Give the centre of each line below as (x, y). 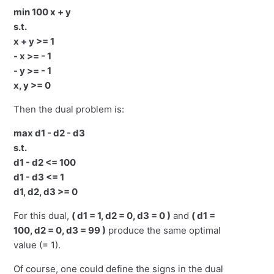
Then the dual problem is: (69, 109)
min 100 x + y (43, 12)
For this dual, (43, 216)
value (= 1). (37, 245)
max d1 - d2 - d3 (50, 133)
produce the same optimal (164, 231)
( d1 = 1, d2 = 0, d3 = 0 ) (121, 216)
